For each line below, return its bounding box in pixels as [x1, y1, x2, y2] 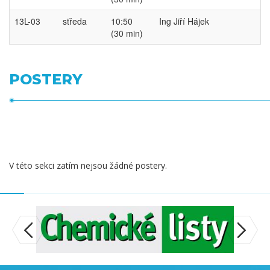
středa [63, 15, 87, 27]
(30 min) [111, 27, 143, 39]
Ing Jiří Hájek [159, 15, 209, 27]
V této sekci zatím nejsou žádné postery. [9, 160, 167, 171]
